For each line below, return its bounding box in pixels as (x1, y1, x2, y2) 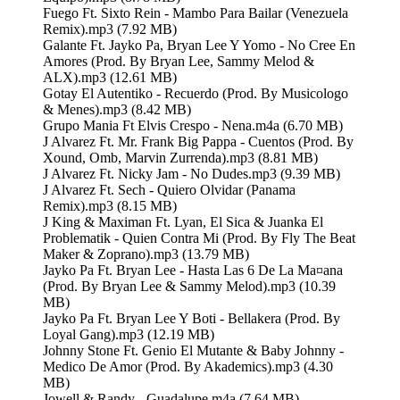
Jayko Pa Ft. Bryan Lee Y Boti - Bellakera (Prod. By (43, 310, 340, 326)
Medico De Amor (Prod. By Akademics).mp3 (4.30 (43, 358, 333, 374)
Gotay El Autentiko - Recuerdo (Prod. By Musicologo (43, 85, 348, 101)
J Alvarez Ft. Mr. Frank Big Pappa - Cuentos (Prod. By (43, 133, 354, 149)
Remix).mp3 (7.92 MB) (43, 21, 177, 37)
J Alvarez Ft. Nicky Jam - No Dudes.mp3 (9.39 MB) (43, 165, 340, 181)
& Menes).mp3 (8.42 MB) (43, 101, 191, 117)
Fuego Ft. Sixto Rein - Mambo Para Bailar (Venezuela (43, 4, 348, 21)
